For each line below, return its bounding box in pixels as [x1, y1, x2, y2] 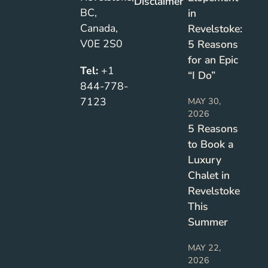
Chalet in [187, 168, 230, 183]
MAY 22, [187, 242, 221, 254]
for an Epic [187, 53, 238, 68]
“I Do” [187, 68, 215, 83]
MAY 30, [187, 95, 221, 108]
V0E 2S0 [80, 36, 123, 51]
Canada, [80, 21, 118, 36]
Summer [187, 215, 228, 230]
